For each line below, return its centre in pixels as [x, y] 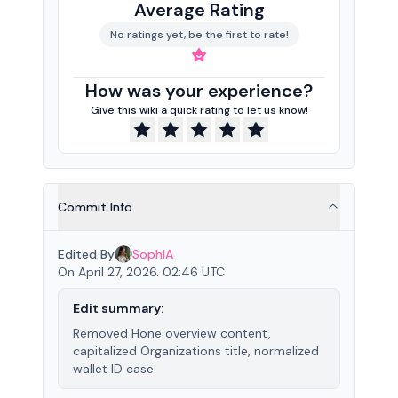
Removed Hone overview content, [172, 333]
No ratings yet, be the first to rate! [199, 35]
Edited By [86, 254]
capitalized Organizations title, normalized [196, 351]
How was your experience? [199, 91]
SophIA [153, 254]
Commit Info [95, 207]
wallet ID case [113, 369]
